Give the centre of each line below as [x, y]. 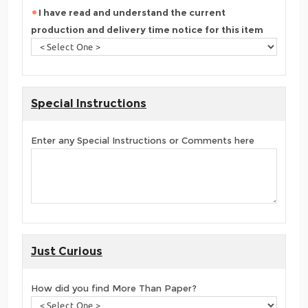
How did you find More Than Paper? [114, 288]
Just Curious [67, 251]
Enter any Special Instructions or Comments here [143, 140]
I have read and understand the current [132, 12]
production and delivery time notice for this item [147, 29]
